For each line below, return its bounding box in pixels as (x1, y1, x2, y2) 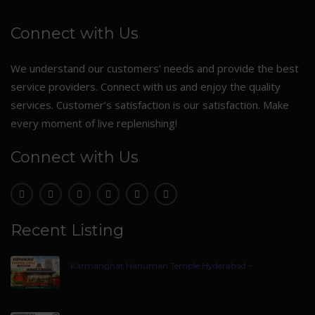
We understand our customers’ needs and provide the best (11, 61, 299, 76)
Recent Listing (11, 221, 124, 240)
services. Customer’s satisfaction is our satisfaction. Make (11, 98, 289, 112)
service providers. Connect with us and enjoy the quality (11, 79, 281, 94)
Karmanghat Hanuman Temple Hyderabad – (70, 260, 252, 271)
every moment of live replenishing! (11, 116, 177, 131)
